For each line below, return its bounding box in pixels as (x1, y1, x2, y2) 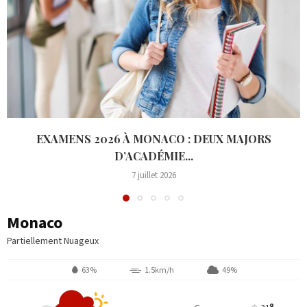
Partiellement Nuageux (7, 234, 99, 248)
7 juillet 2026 (131, 169, 176, 182)
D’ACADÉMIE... (114, 149, 193, 164)
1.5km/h (145, 264, 175, 276)
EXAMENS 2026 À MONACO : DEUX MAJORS (36, 132, 271, 147)
